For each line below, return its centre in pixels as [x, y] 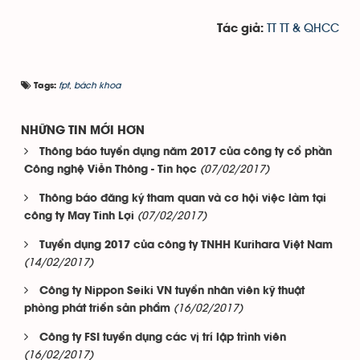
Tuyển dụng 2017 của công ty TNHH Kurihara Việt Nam [186, 245]
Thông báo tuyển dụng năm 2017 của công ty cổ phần [186, 152]
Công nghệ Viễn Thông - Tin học [110, 170]
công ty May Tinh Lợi [79, 217]
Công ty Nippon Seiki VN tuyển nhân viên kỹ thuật [172, 291]
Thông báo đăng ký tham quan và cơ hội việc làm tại [183, 199]
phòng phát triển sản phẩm [97, 309]
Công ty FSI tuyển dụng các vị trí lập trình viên [163, 338]
